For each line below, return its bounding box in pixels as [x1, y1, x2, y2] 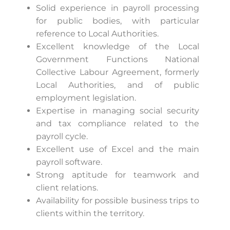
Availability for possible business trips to [36, 195, 199, 205]
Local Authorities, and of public [36, 80, 199, 90]
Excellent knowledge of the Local [36, 41, 199, 51]
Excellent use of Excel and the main [36, 144, 199, 154]
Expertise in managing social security [36, 105, 199, 116]
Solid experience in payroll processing [36, 3, 199, 13]
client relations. [36, 182, 98, 193]
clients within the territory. [36, 208, 144, 218]
